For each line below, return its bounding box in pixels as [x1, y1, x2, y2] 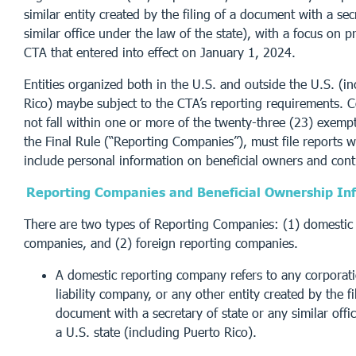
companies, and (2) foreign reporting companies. [24, 234, 298, 250]
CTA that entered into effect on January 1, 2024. [24, 44, 296, 60]
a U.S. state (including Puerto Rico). [56, 323, 257, 339]
